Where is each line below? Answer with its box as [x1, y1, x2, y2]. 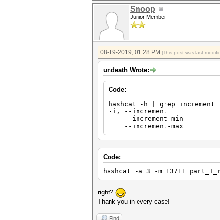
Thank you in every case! [98, 198, 170, 205]
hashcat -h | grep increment [109, 100, 215, 108]
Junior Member [130, 14, 166, 20]
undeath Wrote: [103, 66, 149, 74]
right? [98, 188, 115, 196]
